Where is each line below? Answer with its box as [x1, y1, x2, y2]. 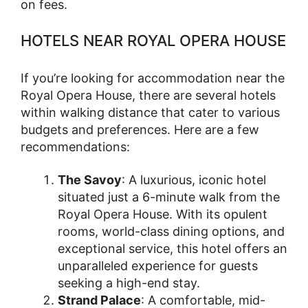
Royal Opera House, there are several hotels [21, 88, 276, 103]
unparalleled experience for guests [58, 258, 258, 274]
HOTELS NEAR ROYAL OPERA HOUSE [21, 32, 286, 50]
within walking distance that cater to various [21, 105, 280, 120]
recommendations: [21, 140, 130, 155]
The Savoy [58, 173, 122, 188]
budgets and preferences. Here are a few [21, 122, 259, 137]
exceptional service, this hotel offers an [58, 241, 287, 256]
